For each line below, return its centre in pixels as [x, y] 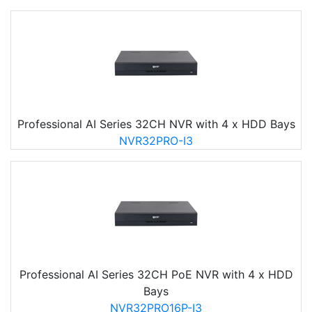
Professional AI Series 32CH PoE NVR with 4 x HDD [156, 274]
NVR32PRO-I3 [156, 141]
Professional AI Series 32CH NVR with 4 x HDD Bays [156, 124]
